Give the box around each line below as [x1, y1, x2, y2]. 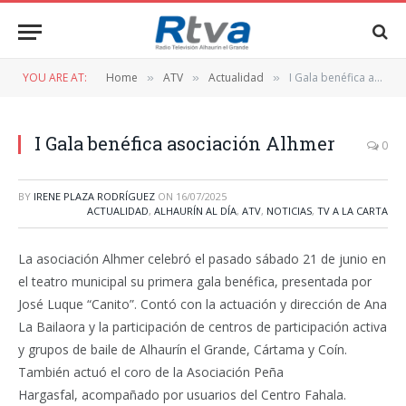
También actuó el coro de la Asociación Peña [18, 363, 284, 381]
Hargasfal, [18, 386, 78, 403]
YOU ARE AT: [23, 70, 87, 85]
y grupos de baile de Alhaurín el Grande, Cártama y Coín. [18, 341, 347, 358]
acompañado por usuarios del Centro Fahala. [82, 386, 346, 403]
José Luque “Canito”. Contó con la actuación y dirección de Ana [18, 295, 387, 313]
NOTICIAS [266, 204, 312, 217]
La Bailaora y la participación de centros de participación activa [18, 318, 387, 335]
